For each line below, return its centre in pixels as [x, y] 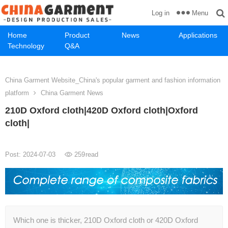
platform [17, 93]
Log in [161, 13]
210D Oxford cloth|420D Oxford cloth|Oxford [102, 110]
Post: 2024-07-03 [31, 154]
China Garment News [72, 93]
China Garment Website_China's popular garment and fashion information [113, 80]
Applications [198, 35]
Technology [26, 46]
